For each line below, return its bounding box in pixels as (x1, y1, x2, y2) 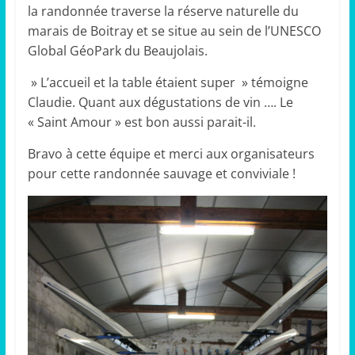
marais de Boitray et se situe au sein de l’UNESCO (27, 22, 321, 40)
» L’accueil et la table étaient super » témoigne (27, 74, 308, 92)
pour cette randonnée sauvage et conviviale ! (27, 165, 296, 183)
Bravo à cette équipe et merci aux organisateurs (27, 145, 315, 163)
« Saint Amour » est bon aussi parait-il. (27, 113, 256, 132)
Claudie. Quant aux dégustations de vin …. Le (27, 94, 293, 112)
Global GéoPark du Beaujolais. (27, 42, 208, 60)
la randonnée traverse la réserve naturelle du (27, 2, 299, 21)
